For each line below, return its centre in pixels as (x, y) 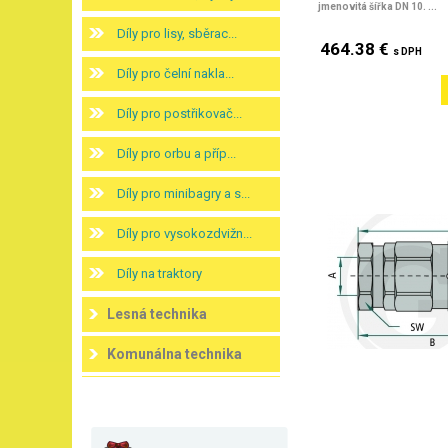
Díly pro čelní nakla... (175, 73)
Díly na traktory (159, 273)
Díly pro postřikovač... (179, 113)
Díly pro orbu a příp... (176, 153)
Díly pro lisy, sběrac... (177, 33)
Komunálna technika (174, 354)
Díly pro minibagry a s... (183, 193)
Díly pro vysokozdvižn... (184, 233)
